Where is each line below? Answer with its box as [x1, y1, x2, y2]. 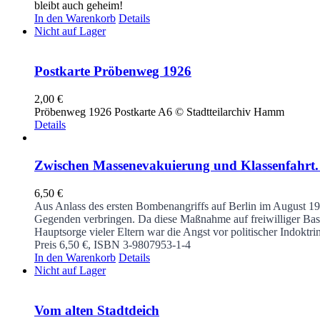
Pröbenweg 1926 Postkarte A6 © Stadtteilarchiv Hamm [34, 106, 284, 119]
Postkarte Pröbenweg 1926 [34, 64, 191, 79]
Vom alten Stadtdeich [34, 303, 159, 319]
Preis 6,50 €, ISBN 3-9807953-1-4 [34, 238, 191, 251]
